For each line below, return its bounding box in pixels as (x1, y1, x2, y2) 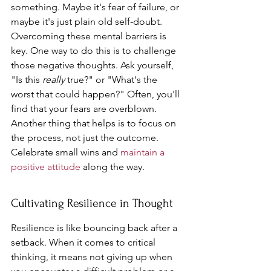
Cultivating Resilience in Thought (11, 197, 173, 210)
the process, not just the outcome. (11, 132, 161, 143)
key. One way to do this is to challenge (11, 45, 178, 56)
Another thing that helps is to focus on (11, 117, 178, 129)
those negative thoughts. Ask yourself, (11, 59, 176, 71)
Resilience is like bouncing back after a (11, 222, 180, 233)
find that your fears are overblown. (11, 103, 159, 114)
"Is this (11, 74, 42, 85)
